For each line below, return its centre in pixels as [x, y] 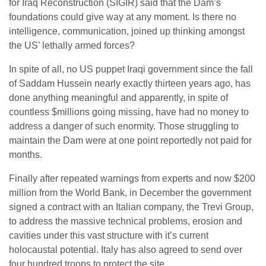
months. [26, 155]
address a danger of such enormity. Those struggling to [124, 126]
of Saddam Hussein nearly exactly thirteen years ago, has [130, 83]
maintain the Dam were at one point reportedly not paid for [130, 140]
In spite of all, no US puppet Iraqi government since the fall [131, 69]
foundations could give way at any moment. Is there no [123, 17]
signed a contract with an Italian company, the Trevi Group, [131, 207]
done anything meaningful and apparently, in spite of [118, 98]
